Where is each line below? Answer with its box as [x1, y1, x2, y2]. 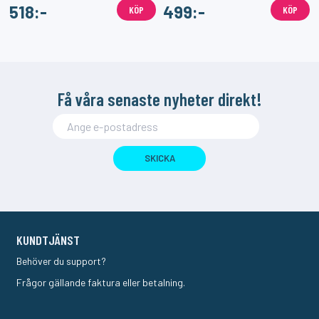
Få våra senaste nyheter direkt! [57, 88, 262, 110]
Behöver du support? [16, 254, 107, 267]
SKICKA [144, 152, 175, 164]
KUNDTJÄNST [16, 231, 80, 248]
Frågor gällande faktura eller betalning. [16, 276, 186, 288]
